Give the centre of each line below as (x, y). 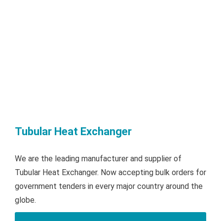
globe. (25, 200)
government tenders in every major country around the (109, 186)
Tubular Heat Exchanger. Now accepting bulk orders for (110, 173)
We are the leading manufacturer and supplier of (98, 159)
